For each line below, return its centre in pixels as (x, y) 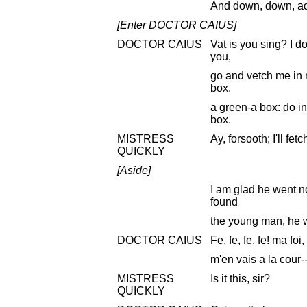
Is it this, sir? (240, 278)
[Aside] (134, 170)
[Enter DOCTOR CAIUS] (177, 25)
